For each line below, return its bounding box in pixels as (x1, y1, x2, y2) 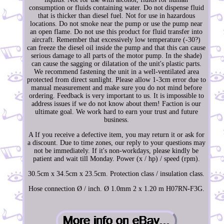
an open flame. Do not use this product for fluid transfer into (30, 28, 203, 36)
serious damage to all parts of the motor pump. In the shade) (30, 52, 202, 60)
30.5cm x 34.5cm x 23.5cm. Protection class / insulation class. (28, 170, 205, 178)
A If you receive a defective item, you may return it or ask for (28, 131, 204, 139)
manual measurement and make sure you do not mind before (30, 84, 202, 92)
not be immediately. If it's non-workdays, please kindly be (34, 147, 199, 155)
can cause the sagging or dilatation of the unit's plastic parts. (31, 60, 201, 68)
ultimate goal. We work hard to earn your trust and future (34, 108, 198, 116)
